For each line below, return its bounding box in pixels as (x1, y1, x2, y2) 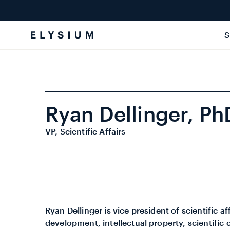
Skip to (15, 2, 41, 12)
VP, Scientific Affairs (45, 126, 126, 136)
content (15, 11, 44, 21)
